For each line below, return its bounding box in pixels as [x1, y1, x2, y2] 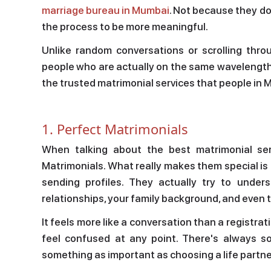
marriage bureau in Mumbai [42, 4, 169, 16]
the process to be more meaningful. [42, 20, 208, 33]
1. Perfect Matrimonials [42, 119, 188, 138]
